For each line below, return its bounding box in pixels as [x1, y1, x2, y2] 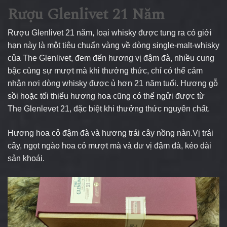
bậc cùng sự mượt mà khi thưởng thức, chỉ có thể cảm [8, 66, 203, 75]
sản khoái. [8, 154, 45, 163]
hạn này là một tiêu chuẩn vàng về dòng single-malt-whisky [8, 41, 219, 50]
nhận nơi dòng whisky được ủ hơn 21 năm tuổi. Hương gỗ [8, 79, 218, 88]
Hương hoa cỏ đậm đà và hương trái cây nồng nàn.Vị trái [8, 129, 213, 138]
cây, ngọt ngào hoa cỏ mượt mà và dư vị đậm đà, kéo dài [8, 141, 211, 150]
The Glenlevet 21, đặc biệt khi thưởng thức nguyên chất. [8, 104, 210, 113]
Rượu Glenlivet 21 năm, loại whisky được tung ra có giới [8, 28, 212, 37]
